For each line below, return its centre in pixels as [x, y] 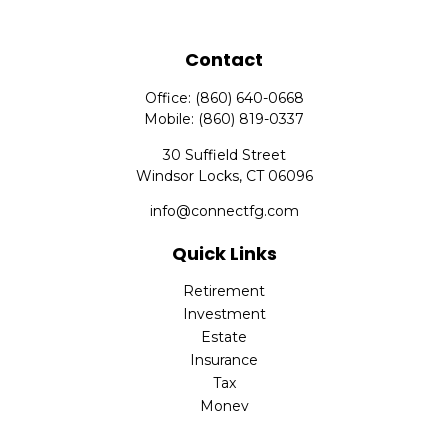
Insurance [224, 360]
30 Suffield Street [224, 155]
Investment [224, 314]
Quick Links [224, 253]
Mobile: [171, 119]
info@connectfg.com [224, 211]
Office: [169, 98]
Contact [224, 59]
